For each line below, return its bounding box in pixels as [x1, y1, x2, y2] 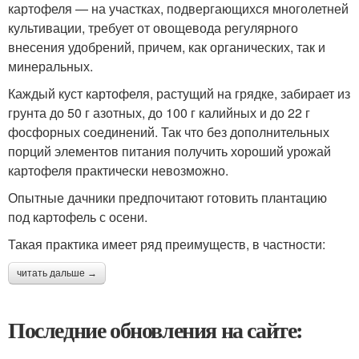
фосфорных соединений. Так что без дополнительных [8, 123, 329, 142]
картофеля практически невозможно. [8, 161, 228, 180]
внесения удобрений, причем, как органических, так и [8, 38, 325, 57]
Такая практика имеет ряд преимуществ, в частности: [8, 235, 325, 254]
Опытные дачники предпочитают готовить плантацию [8, 188, 327, 208]
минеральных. [8, 57, 93, 76]
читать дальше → [17, 268, 97, 280]
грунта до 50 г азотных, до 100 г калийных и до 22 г [8, 103, 310, 123]
